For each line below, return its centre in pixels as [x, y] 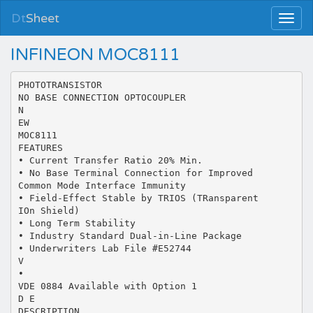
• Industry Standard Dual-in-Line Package [130, 235]
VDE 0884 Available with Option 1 [107, 286]
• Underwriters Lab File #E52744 [104, 248]
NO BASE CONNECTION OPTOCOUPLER [102, 97]
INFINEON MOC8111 [95, 55]
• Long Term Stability [77, 223]
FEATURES [40, 147]
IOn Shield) [49, 210]
